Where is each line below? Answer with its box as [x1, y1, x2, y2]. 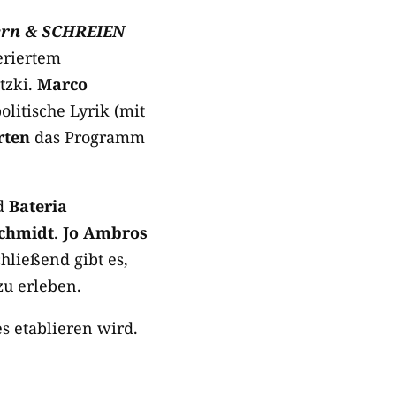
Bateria [9, 195, 67, 217]
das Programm [30, 126, 145, 148]
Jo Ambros [63, 222, 148, 243]
